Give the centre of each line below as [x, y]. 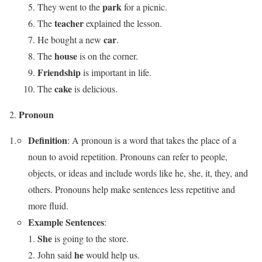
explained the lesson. [123, 23]
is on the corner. [108, 56]
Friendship [59, 72]
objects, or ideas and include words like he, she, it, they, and [138, 173]
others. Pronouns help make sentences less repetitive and [132, 189]
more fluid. [48, 205]
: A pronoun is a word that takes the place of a [152, 140]
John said [56, 254]
